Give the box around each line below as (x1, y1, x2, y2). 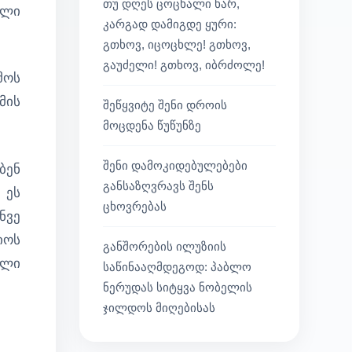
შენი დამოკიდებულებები (103, 159, 247, 172)
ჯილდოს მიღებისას (103, 301, 215, 314)
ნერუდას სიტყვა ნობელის (103, 280, 252, 294)
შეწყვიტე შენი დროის (103, 98, 227, 112)
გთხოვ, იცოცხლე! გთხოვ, (103, 38, 251, 51)
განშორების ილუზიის (103, 240, 226, 253)
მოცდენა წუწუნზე (103, 119, 201, 132)
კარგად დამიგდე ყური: (103, 17, 236, 31)
